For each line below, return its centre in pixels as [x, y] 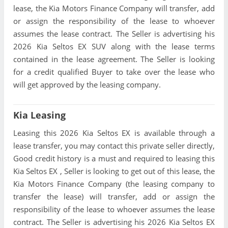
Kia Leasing [39, 115]
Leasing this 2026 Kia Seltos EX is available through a [114, 133]
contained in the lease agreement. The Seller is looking [114, 59]
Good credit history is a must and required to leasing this [114, 159]
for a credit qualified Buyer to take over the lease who [114, 72]
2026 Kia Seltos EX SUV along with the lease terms [114, 47]
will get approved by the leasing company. [87, 85]
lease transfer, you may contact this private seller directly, [114, 146]
